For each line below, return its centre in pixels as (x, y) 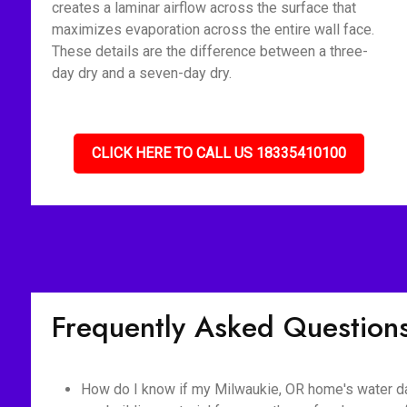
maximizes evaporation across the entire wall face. (213, 30)
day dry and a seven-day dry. (141, 73)
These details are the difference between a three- (209, 51)
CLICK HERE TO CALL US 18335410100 (219, 153)
